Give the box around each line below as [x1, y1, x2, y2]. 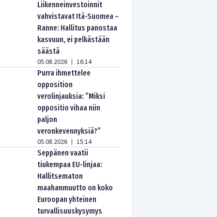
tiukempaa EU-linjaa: [37, 160, 103, 169]
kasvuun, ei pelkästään [37, 35, 110, 44]
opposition [37, 80, 73, 89]
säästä [37, 46, 60, 56]
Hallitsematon [37, 171, 83, 181]
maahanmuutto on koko [37, 183, 113, 192]
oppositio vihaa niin [37, 103, 101, 112]
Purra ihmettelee [37, 68, 91, 77]
